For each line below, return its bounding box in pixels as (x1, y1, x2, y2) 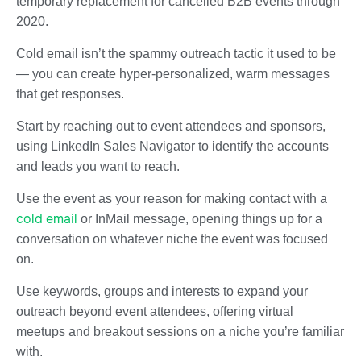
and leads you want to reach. (16, 159, 180, 173)
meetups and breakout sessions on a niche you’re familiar (16, 324, 344, 338)
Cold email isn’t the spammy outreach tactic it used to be (16, 46, 336, 60)
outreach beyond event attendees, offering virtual (16, 304, 293, 318)
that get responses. (16, 86, 124, 101)
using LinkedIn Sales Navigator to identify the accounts (16, 139, 329, 153)
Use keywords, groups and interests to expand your (16, 284, 308, 298)
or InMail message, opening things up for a (77, 211, 322, 226)
